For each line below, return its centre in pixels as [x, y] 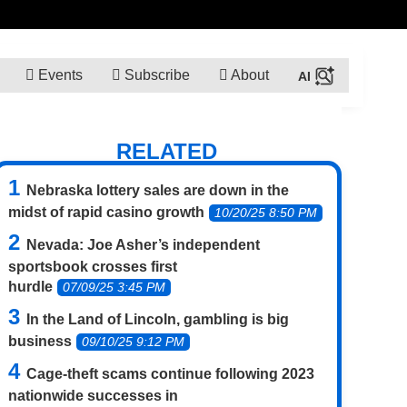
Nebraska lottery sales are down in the [158, 190]
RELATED [167, 151]
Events [58, 74]
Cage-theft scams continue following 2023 [170, 373]
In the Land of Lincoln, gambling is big [158, 319]
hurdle [30, 286]
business [40, 341]
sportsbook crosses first [93, 266]
